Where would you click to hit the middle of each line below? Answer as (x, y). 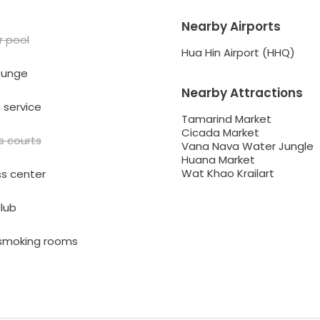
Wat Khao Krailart (227, 174)
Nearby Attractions (242, 93)
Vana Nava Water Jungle (247, 146)
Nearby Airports (231, 27)
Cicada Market (220, 133)
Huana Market (218, 160)
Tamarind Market (226, 119)
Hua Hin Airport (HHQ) (238, 53)
